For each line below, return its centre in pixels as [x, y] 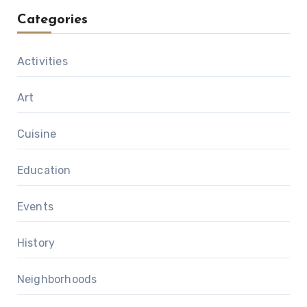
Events [35, 207]
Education [44, 170]
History [36, 243]
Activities [42, 61]
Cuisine [37, 134]
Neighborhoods [57, 279]
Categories [52, 20]
